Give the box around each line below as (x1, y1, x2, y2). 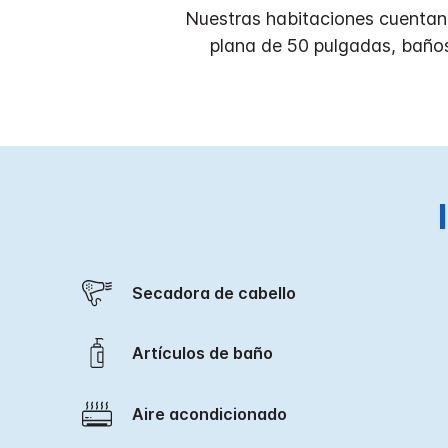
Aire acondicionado (144, 403, 287, 424)
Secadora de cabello (143, 282, 296, 303)
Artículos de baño (144, 342, 273, 363)
